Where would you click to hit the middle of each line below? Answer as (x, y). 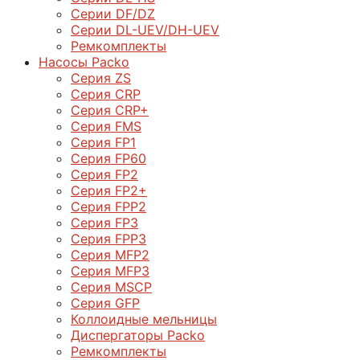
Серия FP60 (108, 158)
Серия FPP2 (108, 206)
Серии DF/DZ (113, 13)
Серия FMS (106, 126)
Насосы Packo (84, 61)
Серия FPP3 (108, 238)
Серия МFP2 (110, 254)
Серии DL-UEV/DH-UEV (145, 29)
